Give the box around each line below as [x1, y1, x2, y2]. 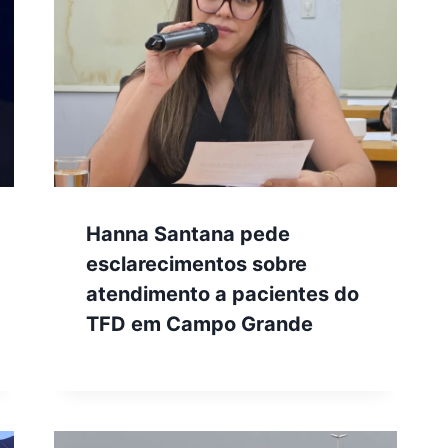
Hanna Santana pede [86, 222, 291, 247]
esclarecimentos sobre [86, 252, 308, 277]
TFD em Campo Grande [86, 312, 314, 337]
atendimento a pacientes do [86, 282, 360, 307]
